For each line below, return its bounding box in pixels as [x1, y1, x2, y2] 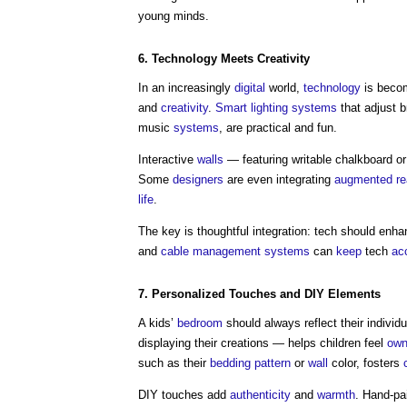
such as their [138, 356, 210, 370]
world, [265, 81, 303, 94]
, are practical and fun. [219, 121, 337, 134]
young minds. [138, 9, 209, 23]
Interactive [138, 153, 197, 166]
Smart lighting [215, 101, 288, 114]
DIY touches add [138, 388, 230, 402]
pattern [254, 356, 291, 370]
